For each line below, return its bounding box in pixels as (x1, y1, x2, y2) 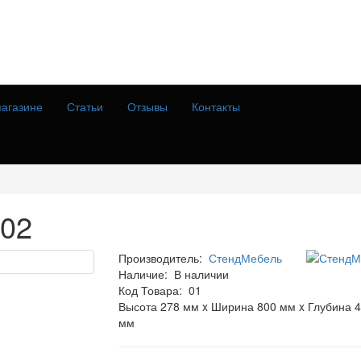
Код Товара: (118, 281, 182, 298)
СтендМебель (208, 249, 282, 266)
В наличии (173, 265, 229, 282)
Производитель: (118, 249, 202, 266)
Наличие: (118, 265, 174, 282)
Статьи (67, 98, 103, 114)
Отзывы (127, 98, 168, 114)
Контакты (192, 98, 240, 114)
